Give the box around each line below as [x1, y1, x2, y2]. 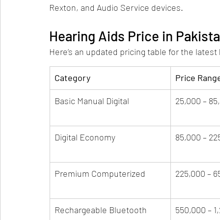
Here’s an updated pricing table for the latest [49, 46, 219, 57]
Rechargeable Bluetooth [55, 204, 147, 216]
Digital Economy [55, 132, 115, 143]
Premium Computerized [55, 168, 145, 179]
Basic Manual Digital [55, 95, 129, 107]
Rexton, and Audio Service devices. [49, 2, 183, 13]
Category [55, 72, 90, 83]
